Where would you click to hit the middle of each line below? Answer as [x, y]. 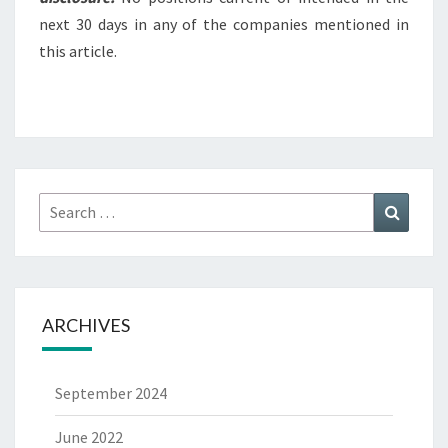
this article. [78, 51]
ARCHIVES [86, 325]
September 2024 [111, 393]
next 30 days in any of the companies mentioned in [224, 24]
